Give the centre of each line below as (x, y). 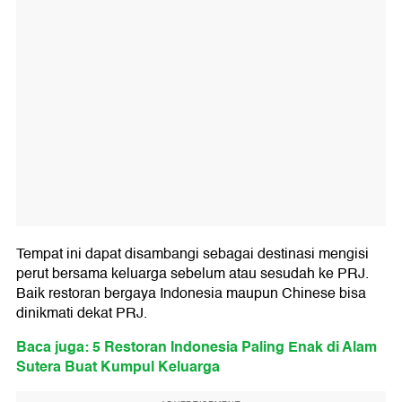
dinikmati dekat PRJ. (82, 314)
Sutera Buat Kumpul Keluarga (118, 367)
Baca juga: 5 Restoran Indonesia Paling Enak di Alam (197, 347)
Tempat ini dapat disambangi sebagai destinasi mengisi (192, 254)
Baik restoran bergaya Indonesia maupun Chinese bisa (191, 294)
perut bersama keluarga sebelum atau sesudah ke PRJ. (192, 274)
